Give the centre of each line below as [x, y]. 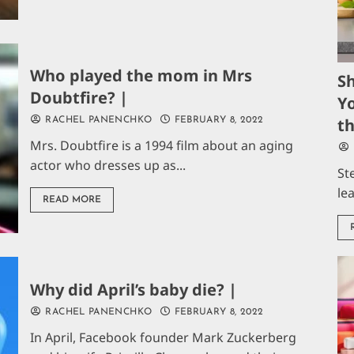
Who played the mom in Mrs [141, 75]
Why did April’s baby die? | [134, 290]
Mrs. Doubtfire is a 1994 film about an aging [162, 145]
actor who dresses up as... [108, 165]
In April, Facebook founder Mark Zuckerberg [164, 338]
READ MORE [72, 200]
